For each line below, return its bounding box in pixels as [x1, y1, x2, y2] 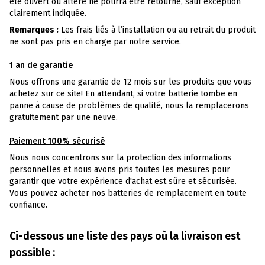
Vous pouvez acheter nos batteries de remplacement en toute [9, 188, 247, 198]
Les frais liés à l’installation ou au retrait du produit [59, 24, 256, 35]
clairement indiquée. [9, 8, 86, 18]
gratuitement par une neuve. [9, 112, 118, 122]
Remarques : [9, 24, 59, 35]
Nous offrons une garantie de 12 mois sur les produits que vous [9, 76, 251, 87]
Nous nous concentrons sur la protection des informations [9, 152, 231, 163]
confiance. [9, 199, 47, 210]
